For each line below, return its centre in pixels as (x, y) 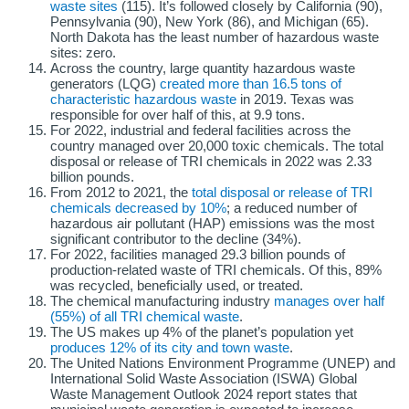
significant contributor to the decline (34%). (176, 239)
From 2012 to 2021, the (121, 193)
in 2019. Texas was (295, 100)
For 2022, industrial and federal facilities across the (200, 131)
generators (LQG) (105, 84)
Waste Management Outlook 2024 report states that (204, 394)
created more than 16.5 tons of (251, 84)
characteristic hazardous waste (143, 100)
